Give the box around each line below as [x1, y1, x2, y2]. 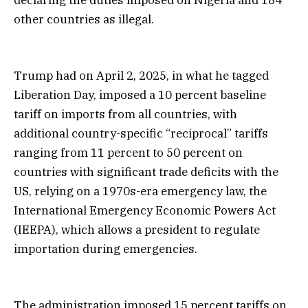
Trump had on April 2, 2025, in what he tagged [14, 67, 269, 83]
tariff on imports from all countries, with [14, 106, 237, 122]
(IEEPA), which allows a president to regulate [14, 221, 260, 237]
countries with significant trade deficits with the [14, 164, 278, 179]
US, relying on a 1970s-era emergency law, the [14, 183, 267, 199]
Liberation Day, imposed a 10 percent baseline [14, 87, 266, 102]
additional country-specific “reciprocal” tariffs [14, 125, 268, 141]
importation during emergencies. [14, 241, 197, 256]
